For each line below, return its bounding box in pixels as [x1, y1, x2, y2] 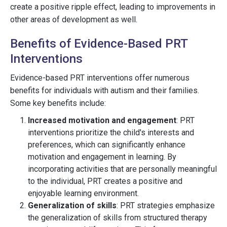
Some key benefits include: [10, 98, 106, 108]
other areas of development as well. [10, 15, 137, 24]
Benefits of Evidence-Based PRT [10, 36, 187, 51]
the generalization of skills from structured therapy [28, 213, 207, 222]
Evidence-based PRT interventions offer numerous [10, 73, 190, 83]
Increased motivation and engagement [28, 116, 176, 125]
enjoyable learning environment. [28, 188, 139, 198]
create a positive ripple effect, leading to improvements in [10, 2, 215, 12]
